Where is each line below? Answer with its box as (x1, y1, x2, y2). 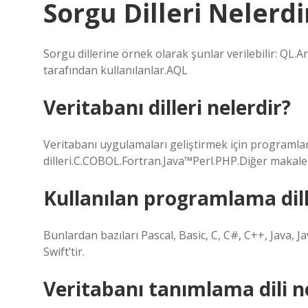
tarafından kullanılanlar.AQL (43, 63, 188, 78)
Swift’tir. (43, 244, 85, 259)
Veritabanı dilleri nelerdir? (43, 94, 291, 120)
